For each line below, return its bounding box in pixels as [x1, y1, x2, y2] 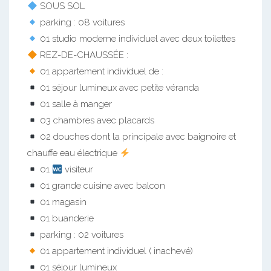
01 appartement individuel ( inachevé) [38, 246, 194, 256]
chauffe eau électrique [27, 148, 120, 158]
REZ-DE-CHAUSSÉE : [38, 50, 129, 60]
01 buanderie [38, 213, 94, 224]
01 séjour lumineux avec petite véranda [38, 82, 200, 93]
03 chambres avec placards [38, 115, 155, 126]
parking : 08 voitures [38, 17, 125, 28]
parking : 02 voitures [38, 229, 124, 240]
